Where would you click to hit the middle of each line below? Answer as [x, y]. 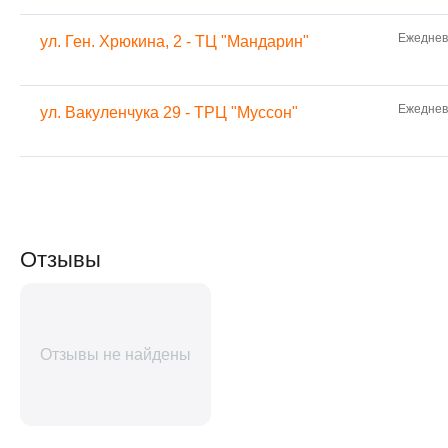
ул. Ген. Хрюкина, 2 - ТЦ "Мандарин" [174, 42]
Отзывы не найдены [115, 354]
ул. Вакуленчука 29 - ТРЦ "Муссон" [169, 113]
